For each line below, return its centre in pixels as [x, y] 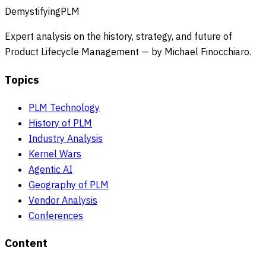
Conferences [56, 215]
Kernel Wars [55, 153]
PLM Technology [64, 107]
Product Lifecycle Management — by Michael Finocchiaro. [128, 52]
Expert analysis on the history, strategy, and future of [118, 37]
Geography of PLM [69, 184]
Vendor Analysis [63, 200]
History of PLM [60, 123]
